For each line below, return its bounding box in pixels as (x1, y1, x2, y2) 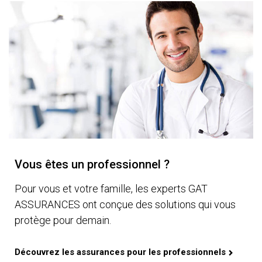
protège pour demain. (15, 213, 111, 226)
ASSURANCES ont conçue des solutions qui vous (15, 198, 236, 211)
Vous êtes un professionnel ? (15, 157, 170, 171)
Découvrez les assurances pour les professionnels (15, 246, 226, 257)
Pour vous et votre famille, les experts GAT (15, 182, 208, 195)
